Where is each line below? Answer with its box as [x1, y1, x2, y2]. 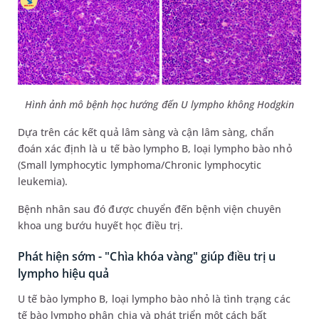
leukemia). [18, 174, 68, 188]
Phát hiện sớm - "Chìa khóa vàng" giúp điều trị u [18, 248, 276, 264]
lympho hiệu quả [18, 265, 110, 281]
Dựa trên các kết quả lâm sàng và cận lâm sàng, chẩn [18, 125, 275, 139]
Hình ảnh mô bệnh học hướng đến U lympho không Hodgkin [24, 97, 295, 111]
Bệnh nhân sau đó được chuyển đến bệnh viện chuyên [18, 202, 282, 216]
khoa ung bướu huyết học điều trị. [18, 218, 183, 232]
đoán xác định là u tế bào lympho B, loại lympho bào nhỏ [18, 141, 292, 155]
